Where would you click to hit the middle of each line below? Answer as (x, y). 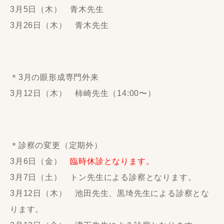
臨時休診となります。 (112, 161)
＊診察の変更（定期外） (56, 145)
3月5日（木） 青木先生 (57, 9)
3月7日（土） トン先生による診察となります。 (103, 177)
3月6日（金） (40, 161)
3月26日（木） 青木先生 (59, 25)
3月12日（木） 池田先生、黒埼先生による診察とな (110, 193)
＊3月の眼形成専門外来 (54, 77)
